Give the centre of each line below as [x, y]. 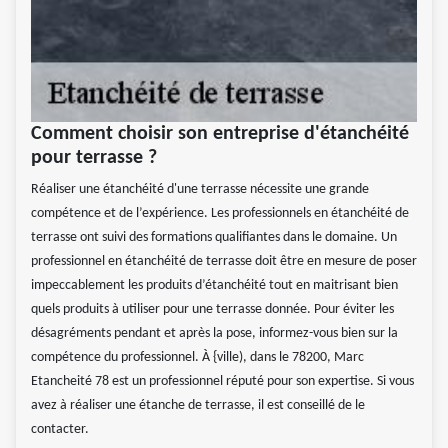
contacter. [60, 430]
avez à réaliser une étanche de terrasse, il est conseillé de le [198, 406]
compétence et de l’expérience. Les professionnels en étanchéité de [220, 214]
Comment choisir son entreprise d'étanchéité [220, 134]
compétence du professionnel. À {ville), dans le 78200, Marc [197, 358]
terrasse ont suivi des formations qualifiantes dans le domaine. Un [214, 238]
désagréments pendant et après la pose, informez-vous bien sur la [214, 334]
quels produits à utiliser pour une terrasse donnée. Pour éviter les [212, 310]
